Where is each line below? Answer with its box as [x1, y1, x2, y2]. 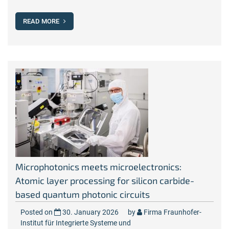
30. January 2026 [62, 208, 119, 216]
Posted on [20, 208, 54, 216]
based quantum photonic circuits [15, 189, 150, 200]
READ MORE [23, 17, 61, 25]
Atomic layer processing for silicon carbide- [15, 175, 194, 186]
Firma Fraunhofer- [144, 208, 201, 216]
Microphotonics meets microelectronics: [15, 161, 181, 172]
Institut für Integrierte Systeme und [20, 219, 131, 227]
